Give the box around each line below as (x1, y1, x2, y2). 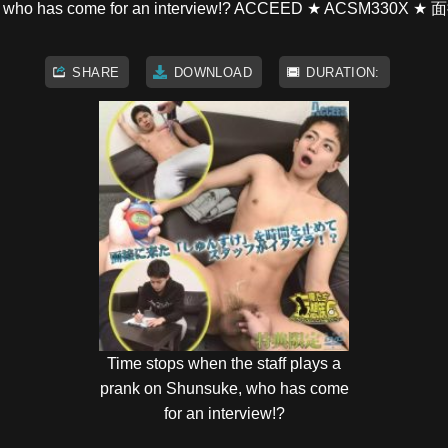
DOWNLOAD (169, 64, 252, 80)
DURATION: (301, 64, 380, 80)
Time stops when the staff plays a (107, 355, 341, 373)
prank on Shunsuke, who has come (99, 380, 349, 398)
